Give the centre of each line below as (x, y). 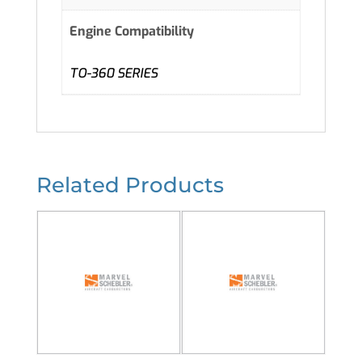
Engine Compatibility (132, 32)
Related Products (130, 185)
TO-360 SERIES (114, 73)
